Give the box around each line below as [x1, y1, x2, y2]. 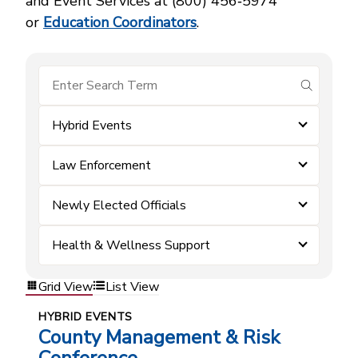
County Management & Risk [38, 324, 280, 351]
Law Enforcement [52, 157, 151, 174]
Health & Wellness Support [52, 237, 210, 254]
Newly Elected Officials [52, 197, 186, 214]
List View [105, 277, 159, 296]
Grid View [38, 277, 93, 296]
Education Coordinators [43, 13, 197, 32]
